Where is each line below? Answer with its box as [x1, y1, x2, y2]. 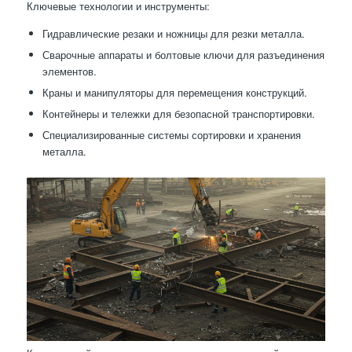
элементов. [42, 64, 97, 79]
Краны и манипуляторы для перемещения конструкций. [42, 85, 307, 101]
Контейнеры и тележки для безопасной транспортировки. [42, 106, 315, 122]
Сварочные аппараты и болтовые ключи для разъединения [42, 47, 324, 63]
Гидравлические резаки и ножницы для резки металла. [42, 26, 305, 42]
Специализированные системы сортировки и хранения [42, 127, 301, 143]
